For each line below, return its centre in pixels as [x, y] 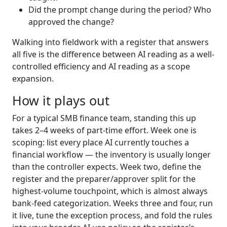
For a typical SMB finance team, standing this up [104, 118]
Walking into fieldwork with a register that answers [110, 42]
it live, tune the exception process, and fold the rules [112, 215]
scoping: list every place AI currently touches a [101, 142]
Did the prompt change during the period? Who [120, 9]
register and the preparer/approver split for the [104, 179]
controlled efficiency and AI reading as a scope [101, 66]
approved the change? [71, 22]
